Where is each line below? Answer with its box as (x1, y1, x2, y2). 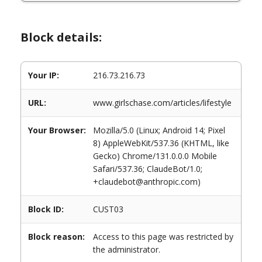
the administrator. (93, 244, 160, 255)
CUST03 (93, 204, 123, 215)
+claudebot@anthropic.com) (93, 176, 201, 187)
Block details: (20, 29, 102, 45)
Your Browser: (28, 125, 86, 136)
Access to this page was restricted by (93, 231, 233, 242)
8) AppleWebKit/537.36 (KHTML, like (93, 137, 229, 149)
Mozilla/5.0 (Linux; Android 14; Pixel (93, 125, 225, 136)
